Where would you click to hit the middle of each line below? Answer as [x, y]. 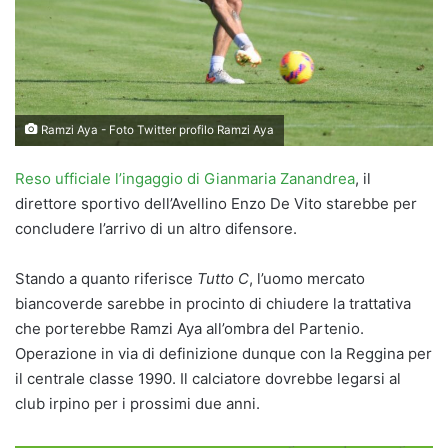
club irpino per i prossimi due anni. [137, 403]
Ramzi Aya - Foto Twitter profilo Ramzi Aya [156, 129]
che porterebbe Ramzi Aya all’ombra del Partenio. [189, 328]
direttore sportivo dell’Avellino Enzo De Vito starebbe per [216, 203]
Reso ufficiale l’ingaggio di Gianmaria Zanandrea [185, 178]
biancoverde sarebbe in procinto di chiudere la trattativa [213, 303]
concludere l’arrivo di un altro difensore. [156, 228]
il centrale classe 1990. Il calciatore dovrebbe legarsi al [208, 378]
